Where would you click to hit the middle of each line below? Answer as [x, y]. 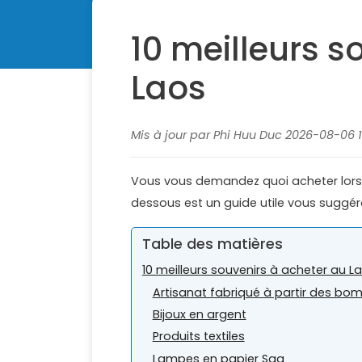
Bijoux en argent [199, 315]
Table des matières [212, 244]
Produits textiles [198, 337]
